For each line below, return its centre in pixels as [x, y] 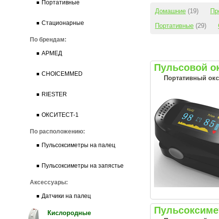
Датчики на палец [66, 196]
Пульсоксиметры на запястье [83, 166]
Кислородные [69, 213]
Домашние [170, 11]
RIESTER [54, 94]
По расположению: [57, 131]
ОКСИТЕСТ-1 [60, 115]
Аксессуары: [49, 182]
